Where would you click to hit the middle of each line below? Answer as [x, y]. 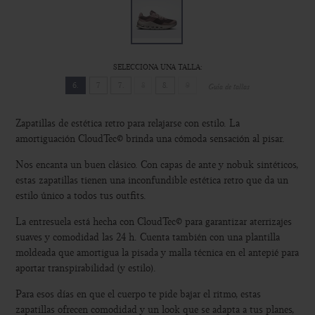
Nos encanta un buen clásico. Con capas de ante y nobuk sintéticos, [157, 165]
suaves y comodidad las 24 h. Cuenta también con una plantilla [148, 238]
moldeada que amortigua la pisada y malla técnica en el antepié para [157, 253]
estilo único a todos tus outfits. [81, 196]
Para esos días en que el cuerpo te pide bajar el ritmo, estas [139, 295]
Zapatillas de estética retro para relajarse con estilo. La [128, 124]
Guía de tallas [229, 87]
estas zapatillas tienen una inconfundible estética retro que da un [152, 181]
